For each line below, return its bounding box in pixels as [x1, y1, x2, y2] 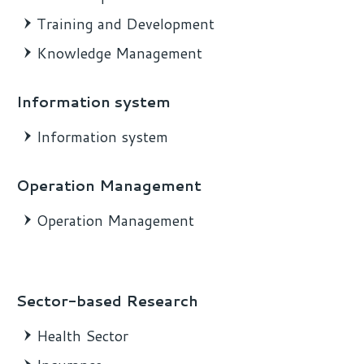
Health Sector [37, 325, 128, 347]
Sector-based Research [16, 290, 198, 312]
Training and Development [37, 13, 214, 35]
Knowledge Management [37, 42, 202, 64]
